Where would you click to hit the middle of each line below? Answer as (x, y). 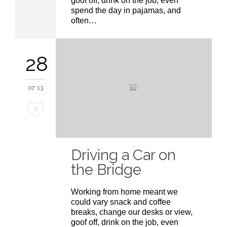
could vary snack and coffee (121, 202)
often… (84, 21)
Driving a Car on (123, 155)
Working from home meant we (124, 192)
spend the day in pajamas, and (126, 11)
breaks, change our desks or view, (132, 212)
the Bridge (106, 170)
